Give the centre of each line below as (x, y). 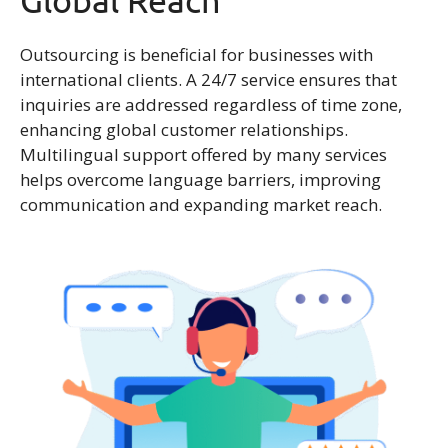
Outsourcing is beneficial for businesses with (196, 55)
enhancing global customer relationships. (184, 130)
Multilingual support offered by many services (203, 155)
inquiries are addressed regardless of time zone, (211, 105)
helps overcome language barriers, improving (200, 180)
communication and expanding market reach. (201, 205)
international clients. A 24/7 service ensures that (208, 80)
